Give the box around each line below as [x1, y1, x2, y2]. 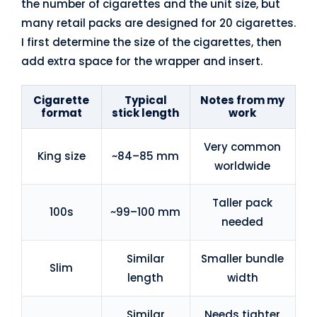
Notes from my [200, 92, 285, 108]
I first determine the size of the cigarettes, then [21, 34, 282, 50]
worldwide [214, 158, 271, 173]
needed [221, 214, 264, 229]
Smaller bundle [201, 250, 284, 266]
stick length [112, 105, 180, 120]
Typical [124, 92, 167, 108]
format [40, 105, 82, 120]
